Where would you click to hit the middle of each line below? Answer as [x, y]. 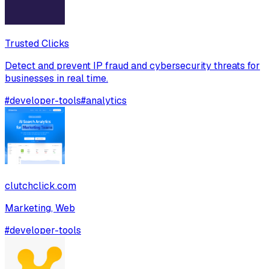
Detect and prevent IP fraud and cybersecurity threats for [132, 66]
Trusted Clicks [37, 44]
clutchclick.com [41, 186]
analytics [106, 101]
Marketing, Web [40, 208]
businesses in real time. [56, 79]
